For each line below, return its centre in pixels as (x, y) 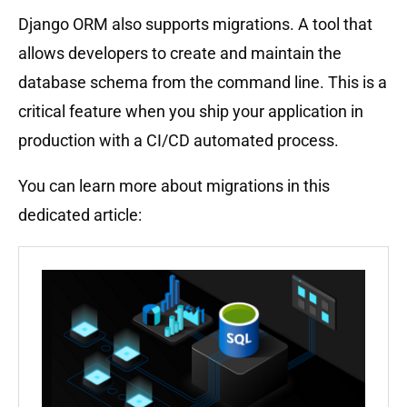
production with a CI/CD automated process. (179, 140)
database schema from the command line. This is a (203, 82)
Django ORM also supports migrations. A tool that (195, 24)
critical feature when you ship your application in (191, 111)
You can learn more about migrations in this (174, 185)
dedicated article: (82, 214)
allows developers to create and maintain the (180, 53)
